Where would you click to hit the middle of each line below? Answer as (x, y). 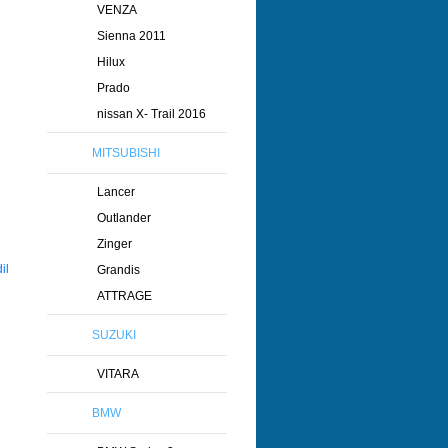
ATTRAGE (124, 296)
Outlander (124, 218)
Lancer (116, 192)
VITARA (118, 374)
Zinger (114, 244)
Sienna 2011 (131, 36)
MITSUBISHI (126, 153)
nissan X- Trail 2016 (151, 114)
